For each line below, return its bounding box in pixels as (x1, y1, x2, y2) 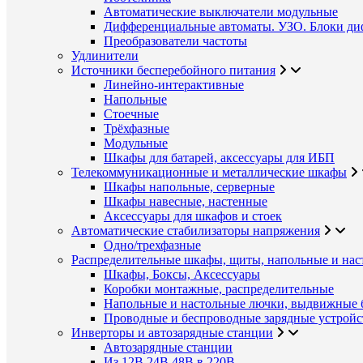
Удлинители (71, 49, 139, 62)
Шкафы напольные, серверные (104, 180, 275, 194)
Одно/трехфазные (104, 238, 201, 252)
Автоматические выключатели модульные (104, 5, 338, 19)
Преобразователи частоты (104, 34, 247, 48)
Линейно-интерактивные (104, 78, 244, 92)
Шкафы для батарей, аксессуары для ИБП (104, 151, 335, 164)
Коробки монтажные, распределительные (104, 282, 334, 296)
